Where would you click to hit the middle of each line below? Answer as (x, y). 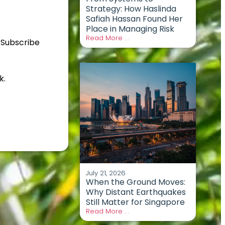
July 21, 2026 (105, 173)
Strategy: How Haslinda (131, 9)
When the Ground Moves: (135, 182)
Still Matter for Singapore (136, 202)
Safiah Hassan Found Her (134, 19)
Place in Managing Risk (130, 29)
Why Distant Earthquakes (136, 192)
